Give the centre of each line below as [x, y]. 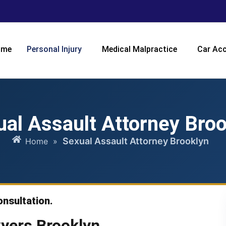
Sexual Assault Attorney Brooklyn [136, 141]
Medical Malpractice [139, 49]
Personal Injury [54, 49]
